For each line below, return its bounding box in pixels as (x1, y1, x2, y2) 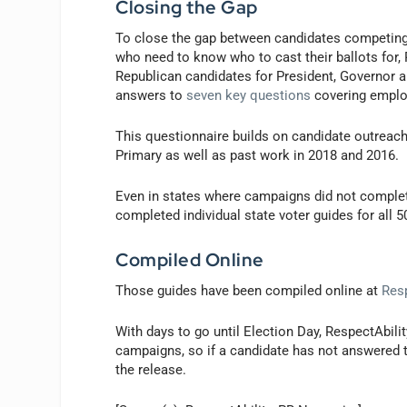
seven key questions (186, 87, 312, 104)
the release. (115, 362, 187, 379)
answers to (115, 87, 187, 104)
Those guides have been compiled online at (115, 283, 382, 300)
